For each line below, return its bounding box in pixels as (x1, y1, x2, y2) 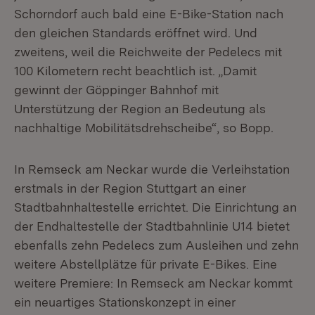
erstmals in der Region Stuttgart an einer (14, 181, 246, 195)
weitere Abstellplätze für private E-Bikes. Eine (14, 257, 277, 271)
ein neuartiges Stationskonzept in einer (14, 295, 236, 309)
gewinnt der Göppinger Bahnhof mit (14, 82, 219, 97)
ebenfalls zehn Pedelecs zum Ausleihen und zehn (14, 238, 299, 252)
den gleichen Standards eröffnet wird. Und (14, 25, 257, 40)
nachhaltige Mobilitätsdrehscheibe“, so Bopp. (14, 120, 274, 135)
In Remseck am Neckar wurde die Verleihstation (14, 162, 290, 176)
